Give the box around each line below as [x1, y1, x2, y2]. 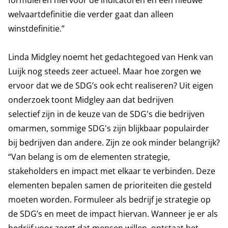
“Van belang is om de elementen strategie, [8, 151, 170, 162]
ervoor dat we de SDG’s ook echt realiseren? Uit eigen [8, 80, 213, 91]
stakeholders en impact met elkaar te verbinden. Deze [8, 165, 215, 177]
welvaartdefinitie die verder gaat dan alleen [8, 9, 174, 20]
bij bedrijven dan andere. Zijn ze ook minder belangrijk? [8, 137, 220, 148]
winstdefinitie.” [8, 23, 65, 34]
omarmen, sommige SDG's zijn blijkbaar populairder [8, 123, 209, 134]
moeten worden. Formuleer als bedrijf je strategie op [8, 194, 211, 205]
